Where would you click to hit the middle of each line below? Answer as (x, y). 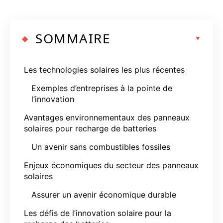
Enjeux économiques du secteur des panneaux (111, 165)
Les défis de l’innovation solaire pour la (98, 213)
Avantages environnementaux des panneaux (107, 117)
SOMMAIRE (73, 38)
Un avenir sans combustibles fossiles (101, 147)
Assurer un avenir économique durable (104, 194)
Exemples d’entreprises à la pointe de (102, 88)
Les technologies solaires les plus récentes (104, 69)
